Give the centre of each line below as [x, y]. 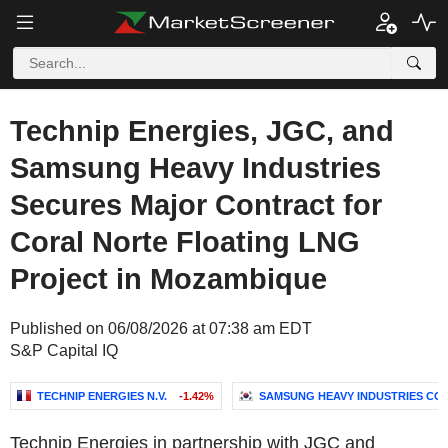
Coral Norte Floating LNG [185, 242]
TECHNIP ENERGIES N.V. [102, 396]
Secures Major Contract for [196, 205]
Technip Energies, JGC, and [202, 131]
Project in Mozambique [168, 279]
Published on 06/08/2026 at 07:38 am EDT [161, 328]
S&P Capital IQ [64, 350]
